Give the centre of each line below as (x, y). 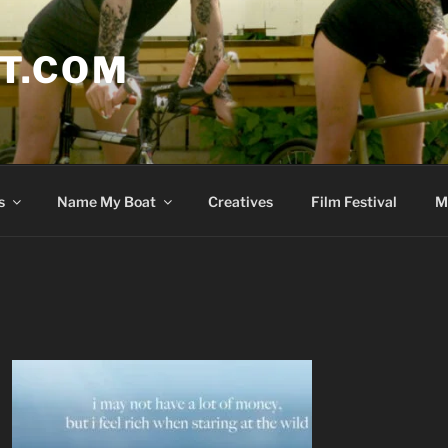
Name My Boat (106, 201)
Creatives (240, 201)
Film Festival (353, 201)
